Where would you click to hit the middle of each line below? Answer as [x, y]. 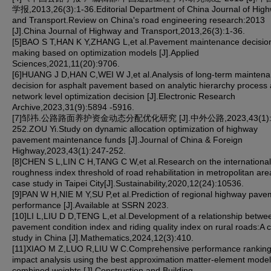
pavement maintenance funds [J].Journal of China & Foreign [127, 139]
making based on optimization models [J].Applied [106, 52]
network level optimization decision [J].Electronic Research [124, 96]
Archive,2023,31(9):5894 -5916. [73, 107]
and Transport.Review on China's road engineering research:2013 [139, 20]
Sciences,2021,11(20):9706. [66, 63]
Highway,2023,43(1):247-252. [69, 150]
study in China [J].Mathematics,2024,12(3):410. [103, 237]
